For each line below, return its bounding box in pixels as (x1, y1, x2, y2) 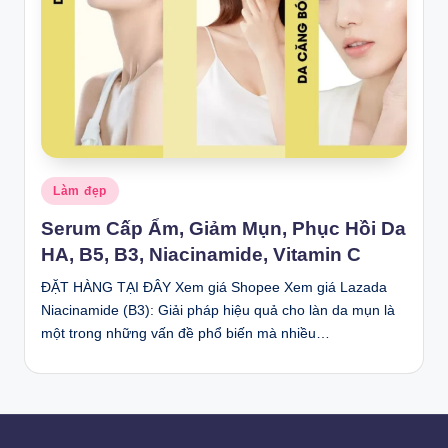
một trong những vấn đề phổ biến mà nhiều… (41, 325, 330, 341)
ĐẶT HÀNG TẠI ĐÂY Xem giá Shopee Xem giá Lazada (41, 279, 387, 295)
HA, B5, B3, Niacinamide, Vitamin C (41, 243, 361, 265)
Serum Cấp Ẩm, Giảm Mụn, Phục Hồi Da (41, 217, 406, 239)
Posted (40, 179, 81, 195)
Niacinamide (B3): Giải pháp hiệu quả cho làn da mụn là (41, 302, 395, 318)
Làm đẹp (53, 184, 108, 199)
